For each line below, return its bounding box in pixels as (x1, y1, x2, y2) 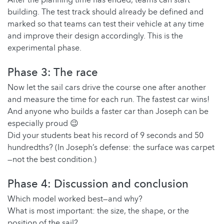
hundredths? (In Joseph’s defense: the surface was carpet (7, 142, 214, 153)
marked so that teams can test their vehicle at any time (7, 18, 204, 30)
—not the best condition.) (7, 154, 96, 165)
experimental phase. (7, 42, 81, 54)
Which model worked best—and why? (7, 193, 142, 205)
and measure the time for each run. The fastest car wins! (7, 94, 209, 105)
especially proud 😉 (7, 118, 78, 129)
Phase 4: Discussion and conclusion (7, 176, 188, 192)
